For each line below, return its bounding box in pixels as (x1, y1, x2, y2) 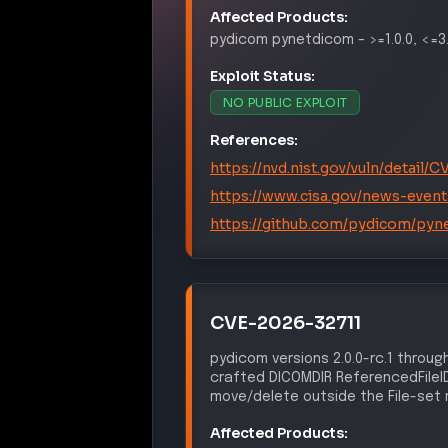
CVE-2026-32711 (210, 311, 361, 334)
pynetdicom (272, 32, 354, 47)
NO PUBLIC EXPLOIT (223, 94, 348, 110)
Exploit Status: (210, 66, 315, 85)
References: (210, 130, 298, 149)
